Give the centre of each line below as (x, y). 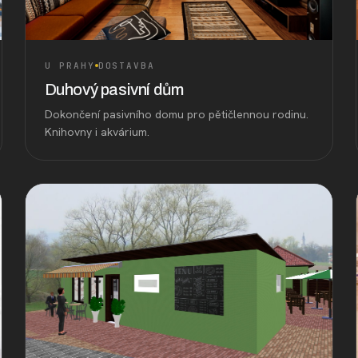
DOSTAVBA (127, 65)
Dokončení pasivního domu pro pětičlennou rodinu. (176, 114)
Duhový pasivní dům (114, 89)
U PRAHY (70, 65)
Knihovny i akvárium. (97, 131)
